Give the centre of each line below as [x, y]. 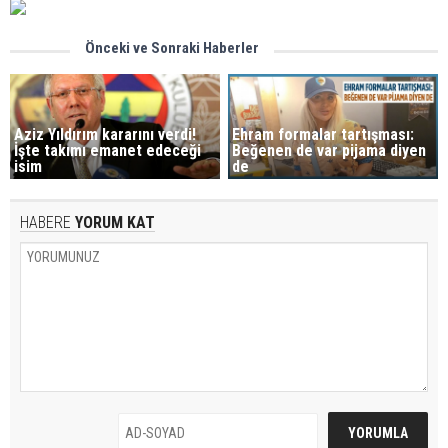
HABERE [45, 222]
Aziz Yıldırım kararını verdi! [105, 134]
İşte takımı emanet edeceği [107, 150]
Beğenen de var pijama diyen [329, 150]
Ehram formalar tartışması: [323, 134]
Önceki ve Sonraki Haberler [172, 48]
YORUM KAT [113, 222]
